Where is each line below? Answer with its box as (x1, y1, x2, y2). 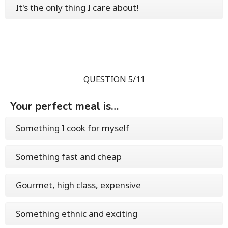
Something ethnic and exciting (16, 208, 137, 220)
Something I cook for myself (16, 122, 129, 134)
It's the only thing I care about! (16, 2, 138, 14)
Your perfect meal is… (10, 99, 119, 114)
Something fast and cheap (16, 151, 122, 163)
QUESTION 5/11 (83, 74, 145, 85)
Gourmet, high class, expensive (16, 179, 141, 191)
